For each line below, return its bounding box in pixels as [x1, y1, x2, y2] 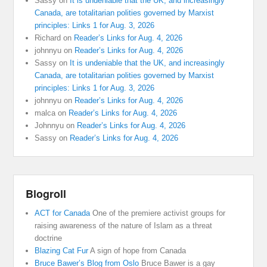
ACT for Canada [35, 209, 91, 218]
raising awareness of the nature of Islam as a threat [35, 221, 213, 231]
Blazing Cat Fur [35, 246, 89, 256]
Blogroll [26, 186, 67, 202]
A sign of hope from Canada [88, 246, 187, 256]
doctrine [35, 234, 63, 243]
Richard [35, 33, 61, 43]
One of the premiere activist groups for [90, 209, 226, 218]
